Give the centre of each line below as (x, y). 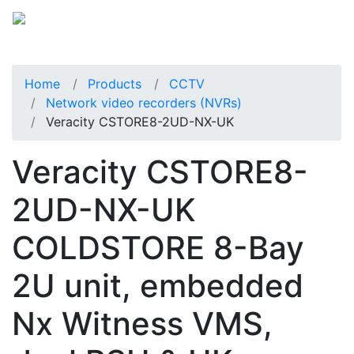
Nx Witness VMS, (142, 323)
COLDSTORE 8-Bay (158, 247)
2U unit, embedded (158, 285)
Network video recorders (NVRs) (144, 102)
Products (115, 83)
